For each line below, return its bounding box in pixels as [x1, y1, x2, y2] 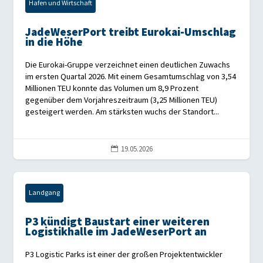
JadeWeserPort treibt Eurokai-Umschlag [25, 26, 237, 40]
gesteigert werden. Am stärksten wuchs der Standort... [25, 107, 220, 117]
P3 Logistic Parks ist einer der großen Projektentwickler [25, 249, 223, 260]
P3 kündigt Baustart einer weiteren [25, 215, 210, 230]
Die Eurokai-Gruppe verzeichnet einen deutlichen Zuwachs [25, 60, 231, 70]
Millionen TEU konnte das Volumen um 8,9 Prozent [25, 83, 199, 94]
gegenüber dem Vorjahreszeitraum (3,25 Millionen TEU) [25, 95, 218, 106]
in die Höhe [25, 36, 83, 50]
